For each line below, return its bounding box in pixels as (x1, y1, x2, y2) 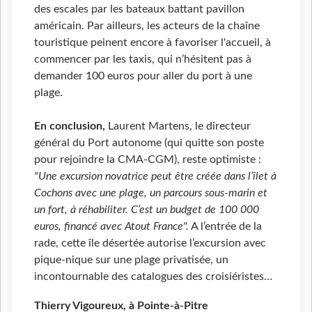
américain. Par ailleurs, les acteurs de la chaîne (34, 19, 260, 31)
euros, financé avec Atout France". (34, 220, 189, 232)
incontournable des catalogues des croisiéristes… (34, 270, 272, 282)
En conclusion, (34, 120, 105, 132)
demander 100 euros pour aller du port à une (34, 70, 252, 81)
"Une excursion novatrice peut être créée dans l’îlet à (34, 170, 276, 182)
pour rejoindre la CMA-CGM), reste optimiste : (34, 153, 261, 165)
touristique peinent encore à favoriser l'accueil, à (34, 36, 271, 48)
